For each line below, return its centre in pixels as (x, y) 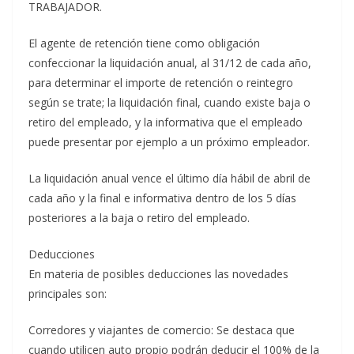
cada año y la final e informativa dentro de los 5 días (162, 198)
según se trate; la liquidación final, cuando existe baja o (169, 103)
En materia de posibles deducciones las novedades (158, 274)
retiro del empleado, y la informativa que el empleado (166, 122)
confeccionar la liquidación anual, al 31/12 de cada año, (170, 63)
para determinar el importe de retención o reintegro (161, 83)
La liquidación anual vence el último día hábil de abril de (169, 179)
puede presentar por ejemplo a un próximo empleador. (169, 142)
